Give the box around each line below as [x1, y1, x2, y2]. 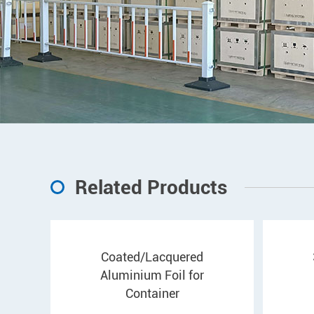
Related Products [75, 175, 227, 199]
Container [125, 285, 179, 301]
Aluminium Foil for [100, 267, 205, 282]
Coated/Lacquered [101, 249, 204, 264]
